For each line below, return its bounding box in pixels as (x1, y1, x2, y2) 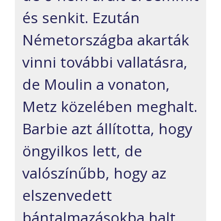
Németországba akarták (22, 30, 189, 50)
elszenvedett (22, 185, 112, 206)
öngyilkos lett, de (22, 141, 142, 161)
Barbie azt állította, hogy (22, 118, 192, 139)
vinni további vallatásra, (22, 52, 187, 73)
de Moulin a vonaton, (22, 74, 170, 95)
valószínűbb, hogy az (22, 163, 166, 184)
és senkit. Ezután (22, 7, 140, 28)
